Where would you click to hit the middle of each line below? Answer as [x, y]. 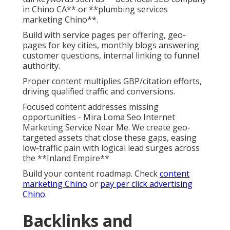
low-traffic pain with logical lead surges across [111, 148]
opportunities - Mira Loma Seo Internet [99, 117]
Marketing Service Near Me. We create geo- [107, 128]
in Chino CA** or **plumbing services [95, 9]
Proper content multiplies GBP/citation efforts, [112, 81]
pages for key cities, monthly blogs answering [111, 45]
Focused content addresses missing [91, 107]
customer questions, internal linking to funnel [111, 56]
